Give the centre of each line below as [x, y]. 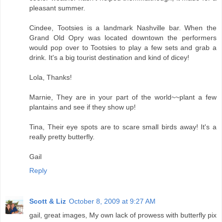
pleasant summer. [57, 8]
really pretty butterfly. [62, 137]
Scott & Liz [48, 201]
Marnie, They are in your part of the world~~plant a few [123, 97]
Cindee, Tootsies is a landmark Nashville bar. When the [123, 28]
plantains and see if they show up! [83, 107]
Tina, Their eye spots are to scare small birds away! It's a [123, 127]
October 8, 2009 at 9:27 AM [112, 201]
